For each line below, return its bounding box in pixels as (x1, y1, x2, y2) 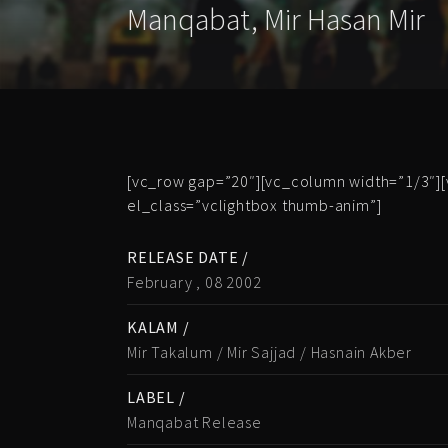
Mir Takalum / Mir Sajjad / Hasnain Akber (127, 342, 412, 362)
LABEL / (127, 387, 186, 407)
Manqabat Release (127, 412, 262, 432)
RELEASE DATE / (127, 247, 250, 267)
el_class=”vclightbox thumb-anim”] (127, 195, 382, 215)
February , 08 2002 (127, 272, 262, 292)
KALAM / (127, 317, 190, 337)
